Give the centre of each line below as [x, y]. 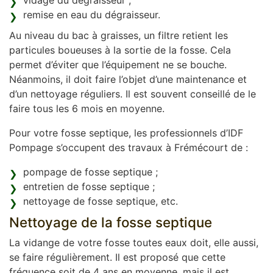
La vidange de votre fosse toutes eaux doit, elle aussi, [134, 243]
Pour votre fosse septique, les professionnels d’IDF [126, 133]
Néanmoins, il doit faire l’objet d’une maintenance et [128, 79]
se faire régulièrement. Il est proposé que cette [117, 257]
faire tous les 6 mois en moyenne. [87, 108]
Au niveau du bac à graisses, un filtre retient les [119, 35]
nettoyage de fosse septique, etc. [101, 201]
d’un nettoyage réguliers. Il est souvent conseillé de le [133, 94]
